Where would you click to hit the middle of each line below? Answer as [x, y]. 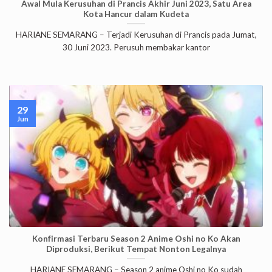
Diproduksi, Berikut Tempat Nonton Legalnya [136, 249]
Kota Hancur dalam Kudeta [136, 14]
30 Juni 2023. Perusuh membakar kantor [136, 48]
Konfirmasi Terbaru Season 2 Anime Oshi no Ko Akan [136, 238]
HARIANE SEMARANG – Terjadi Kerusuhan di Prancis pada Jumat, [136, 35]
